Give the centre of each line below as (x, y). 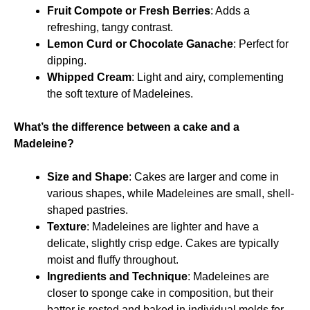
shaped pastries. (88, 210)
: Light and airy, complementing (208, 77)
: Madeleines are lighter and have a (173, 226)
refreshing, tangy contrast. (110, 27)
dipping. (67, 60)
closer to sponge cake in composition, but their (160, 293)
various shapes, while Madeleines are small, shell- (171, 193)
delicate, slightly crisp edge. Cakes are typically (163, 243)
